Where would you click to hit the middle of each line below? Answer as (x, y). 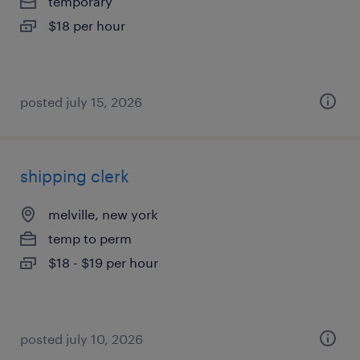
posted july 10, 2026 (82, 339)
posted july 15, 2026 (81, 102)
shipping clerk (75, 176)
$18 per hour (87, 25)
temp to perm (90, 238)
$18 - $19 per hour (103, 262)
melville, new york (103, 214)
